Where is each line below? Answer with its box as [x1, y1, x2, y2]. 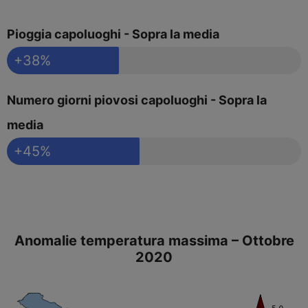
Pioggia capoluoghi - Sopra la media [7, 27, 219, 42]
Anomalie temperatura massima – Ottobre [14, 232, 294, 250]
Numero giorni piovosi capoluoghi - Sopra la [7, 93, 267, 108]
